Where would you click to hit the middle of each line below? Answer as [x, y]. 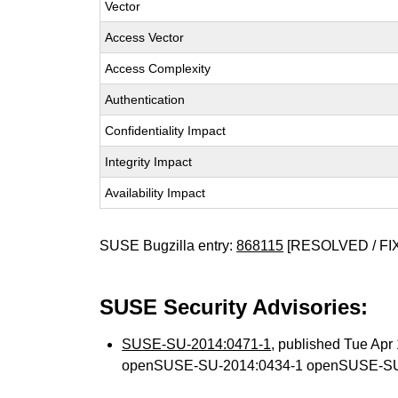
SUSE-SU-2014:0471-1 [197, 344]
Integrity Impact [149, 162]
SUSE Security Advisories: [234, 307]
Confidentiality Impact [166, 131]
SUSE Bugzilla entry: [168, 246]
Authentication [145, 99]
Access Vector [145, 37]
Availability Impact [155, 193]
